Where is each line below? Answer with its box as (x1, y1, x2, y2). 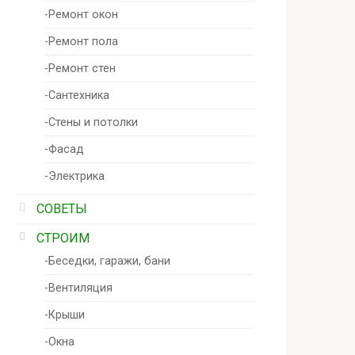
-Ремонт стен (44, 62, 116, 75)
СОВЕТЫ (36, 201, 87, 216)
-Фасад (44, 143, 84, 156)
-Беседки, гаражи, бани (44, 254, 170, 268)
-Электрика (44, 170, 105, 183)
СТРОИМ (36, 231, 90, 246)
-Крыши (44, 308, 85, 322)
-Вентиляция (44, 281, 113, 295)
